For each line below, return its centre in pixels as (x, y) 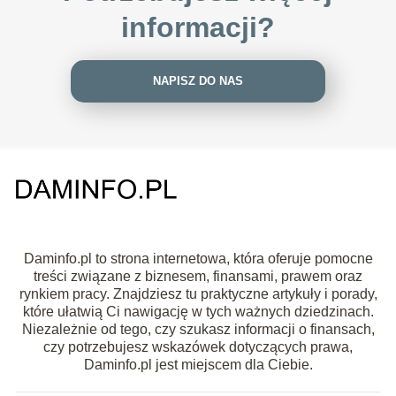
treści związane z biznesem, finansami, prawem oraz (198, 276)
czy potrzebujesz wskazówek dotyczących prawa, (198, 346)
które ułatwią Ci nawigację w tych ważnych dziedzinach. (198, 311)
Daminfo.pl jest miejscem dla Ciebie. (198, 364)
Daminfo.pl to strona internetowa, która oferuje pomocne (198, 258)
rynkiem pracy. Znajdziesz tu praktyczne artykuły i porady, (198, 293)
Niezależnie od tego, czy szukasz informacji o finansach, (198, 329)
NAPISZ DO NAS (198, 81)
